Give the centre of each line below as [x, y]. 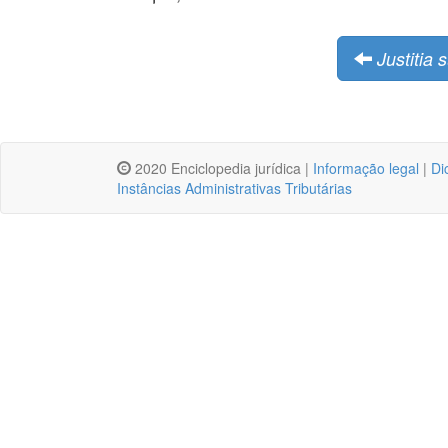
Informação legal [366, 167]
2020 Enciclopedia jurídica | [222, 167]
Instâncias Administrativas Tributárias [234, 187]
